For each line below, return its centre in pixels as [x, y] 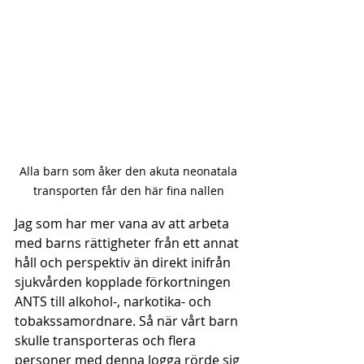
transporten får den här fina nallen [130, 190]
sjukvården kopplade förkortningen [124, 282]
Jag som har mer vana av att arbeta [123, 223]
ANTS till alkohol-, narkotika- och [115, 301]
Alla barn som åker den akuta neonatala [130, 171]
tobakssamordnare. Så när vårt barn [128, 321]
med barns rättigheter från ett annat [128, 243]
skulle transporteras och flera [107, 340]
